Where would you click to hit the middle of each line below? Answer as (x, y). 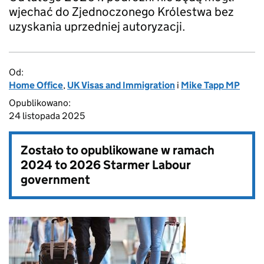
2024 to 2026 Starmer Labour (106, 165)
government (55, 180)
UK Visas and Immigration (121, 85)
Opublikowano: (40, 103)
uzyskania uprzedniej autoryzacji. (97, 27)
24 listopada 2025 (47, 116)
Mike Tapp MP (210, 85)
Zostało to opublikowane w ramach (118, 150)
